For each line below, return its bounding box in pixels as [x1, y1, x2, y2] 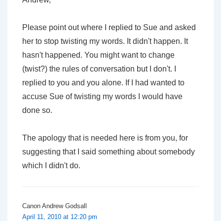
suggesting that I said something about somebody [22, 147, 195, 156]
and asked [157, 23, 196, 32]
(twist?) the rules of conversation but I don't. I [22, 64, 176, 73]
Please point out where [22, 23, 105, 32]
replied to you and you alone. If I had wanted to [22, 78, 184, 87]
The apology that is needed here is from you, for [22, 133, 188, 142]
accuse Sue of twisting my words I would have [22, 92, 183, 101]
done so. [22, 106, 52, 114]
